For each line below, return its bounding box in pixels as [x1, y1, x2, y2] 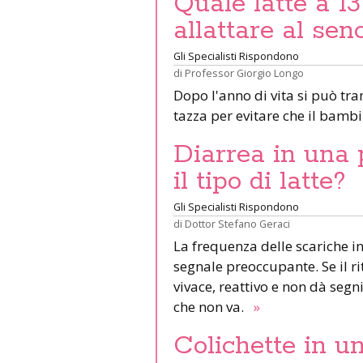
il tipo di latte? [173, 164, 346, 198]
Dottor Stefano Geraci [185, 216, 290, 231]
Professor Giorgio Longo [185, 65, 304, 80]
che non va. [173, 297, 250, 316]
